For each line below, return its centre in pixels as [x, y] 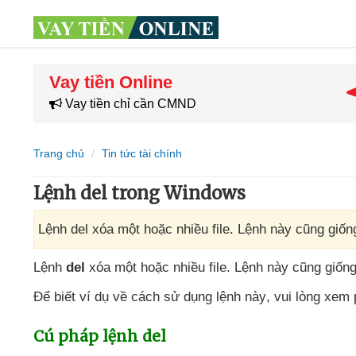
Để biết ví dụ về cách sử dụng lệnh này [150, 297]
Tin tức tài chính [142, 153]
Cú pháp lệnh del [100, 336]
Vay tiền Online [111, 82]
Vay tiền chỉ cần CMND [129, 104]
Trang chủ [59, 153]
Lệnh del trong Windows [139, 193]
